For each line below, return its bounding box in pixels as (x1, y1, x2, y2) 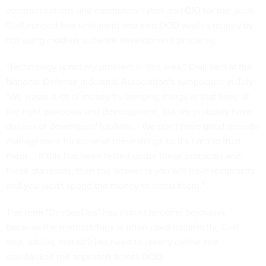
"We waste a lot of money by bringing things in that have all (6, 90, 251, 103)
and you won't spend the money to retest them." (6, 179, 204, 192)
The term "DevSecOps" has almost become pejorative (6, 205, 227, 219)
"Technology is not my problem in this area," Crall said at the (6, 60, 252, 74)
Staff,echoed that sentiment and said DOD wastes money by (6, 18, 254, 32)
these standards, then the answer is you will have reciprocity (6, 164, 255, 178)
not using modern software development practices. (6, 33, 217, 47)
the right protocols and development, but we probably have (6, 104, 252, 118)
